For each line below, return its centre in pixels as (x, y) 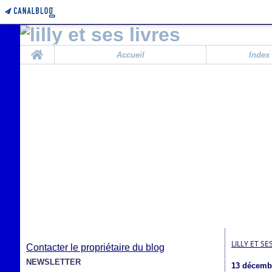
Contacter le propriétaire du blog (95, 247)
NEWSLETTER (53, 262)
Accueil (130, 55)
